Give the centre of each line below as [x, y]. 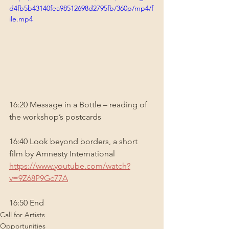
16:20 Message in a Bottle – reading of [79, 105]
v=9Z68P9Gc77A [39, 178]
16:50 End [27, 203]
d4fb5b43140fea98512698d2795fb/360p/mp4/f [81, 8]
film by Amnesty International [63, 154]
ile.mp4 [21, 19]
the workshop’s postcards [55, 117]
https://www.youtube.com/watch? [70, 166]
